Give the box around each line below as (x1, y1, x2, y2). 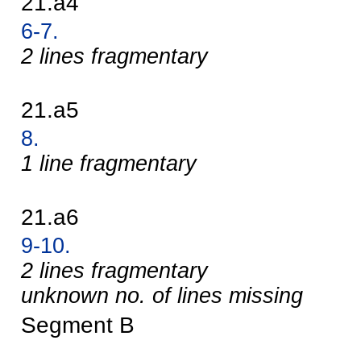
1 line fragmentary (21, 151, 197, 176)
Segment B (21, 312, 135, 338)
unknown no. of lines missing (21, 284, 303, 309)
